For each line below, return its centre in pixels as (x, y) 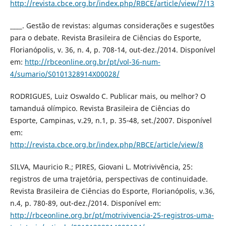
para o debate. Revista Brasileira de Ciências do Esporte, (105, 38)
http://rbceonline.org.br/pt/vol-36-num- (92, 62)
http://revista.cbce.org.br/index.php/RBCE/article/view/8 (106, 145)
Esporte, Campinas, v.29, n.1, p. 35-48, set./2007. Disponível (111, 121)
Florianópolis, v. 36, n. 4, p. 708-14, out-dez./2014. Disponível (112, 50)
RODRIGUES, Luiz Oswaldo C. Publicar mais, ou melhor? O (108, 96)
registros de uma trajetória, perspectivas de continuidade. (109, 179)
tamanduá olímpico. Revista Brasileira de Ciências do (100, 108)
